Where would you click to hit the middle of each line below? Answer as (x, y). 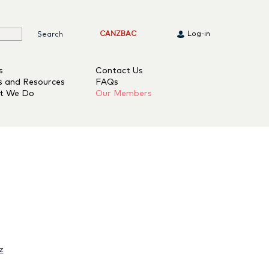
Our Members (123, 94)
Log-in (199, 34)
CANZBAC (118, 34)
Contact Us (119, 71)
